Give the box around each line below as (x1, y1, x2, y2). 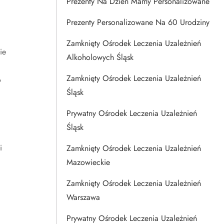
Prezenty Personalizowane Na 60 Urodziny (66, 16, 209, 28)
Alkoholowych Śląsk (66, 51, 133, 63)
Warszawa (66, 191, 100, 203)
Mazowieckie (66, 156, 110, 168)
